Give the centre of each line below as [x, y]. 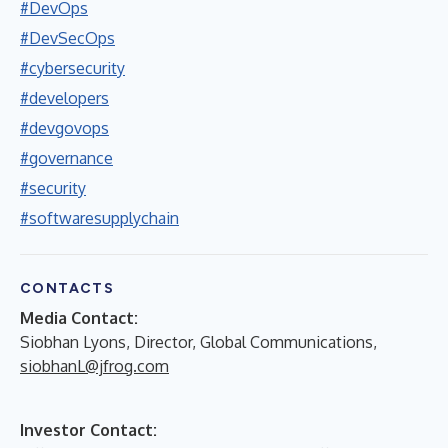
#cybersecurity [72, 67]
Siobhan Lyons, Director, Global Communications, [198, 341]
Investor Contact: [88, 429]
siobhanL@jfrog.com [94, 365]
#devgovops [64, 127]
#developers [64, 97]
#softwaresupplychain [99, 217]
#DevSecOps [67, 37]
